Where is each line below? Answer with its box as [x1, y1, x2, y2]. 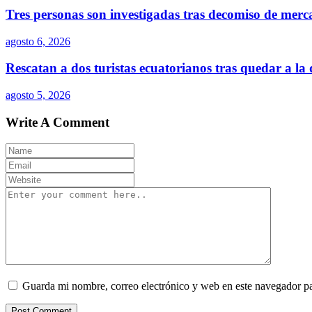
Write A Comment [6, 114, 109, 130]
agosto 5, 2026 [6, 89, 70, 102]
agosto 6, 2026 [6, 35, 70, 47]
